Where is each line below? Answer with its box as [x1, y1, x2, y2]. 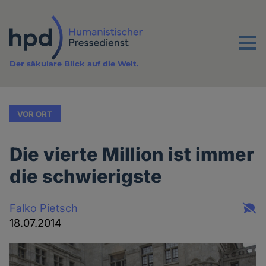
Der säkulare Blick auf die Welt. [9, 59, 139, 69]
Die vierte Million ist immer [9, 143, 255, 166]
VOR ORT [17, 109, 53, 119]
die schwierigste [9, 165, 163, 188]
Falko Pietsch [9, 201, 78, 214]
